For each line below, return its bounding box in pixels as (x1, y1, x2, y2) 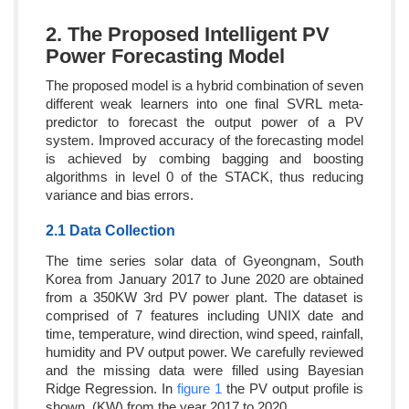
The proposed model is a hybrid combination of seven (46, 77, 363, 93)
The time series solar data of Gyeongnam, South (46, 252, 363, 268)
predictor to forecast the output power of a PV (46, 113, 363, 130)
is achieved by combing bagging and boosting (46, 150, 363, 166)
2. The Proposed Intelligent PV (46, 22, 330, 46)
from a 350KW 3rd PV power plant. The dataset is (46, 288, 363, 305)
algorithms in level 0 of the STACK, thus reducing (46, 168, 363, 184)
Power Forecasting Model (46, 44, 285, 68)
